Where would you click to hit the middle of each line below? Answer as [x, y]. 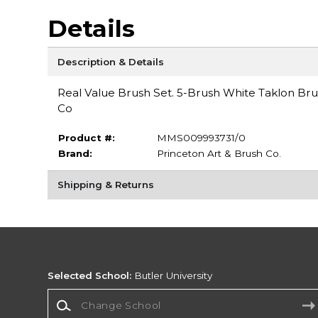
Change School [84, 295]
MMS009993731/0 [201, 137]
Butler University [172, 276]
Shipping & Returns [105, 185]
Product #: [86, 137]
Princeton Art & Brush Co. [219, 153]
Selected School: [90, 276]
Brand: [75, 153]
